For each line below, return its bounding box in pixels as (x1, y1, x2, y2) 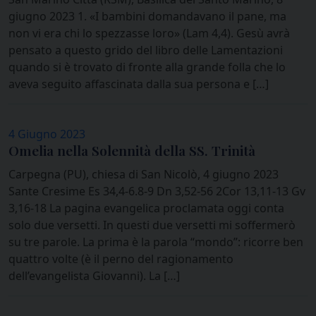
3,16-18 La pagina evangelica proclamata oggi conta (8, 200, 284, 217)
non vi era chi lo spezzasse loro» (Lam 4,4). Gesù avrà (8, 25, 290, 42)
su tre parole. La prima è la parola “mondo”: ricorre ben (8, 234, 303, 250)
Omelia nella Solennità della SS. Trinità (8, 141, 255, 160)
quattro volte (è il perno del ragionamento (8, 251, 233, 267)
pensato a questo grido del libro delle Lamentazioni (8, 42, 283, 59)
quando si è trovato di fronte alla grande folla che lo (8, 59, 286, 75)
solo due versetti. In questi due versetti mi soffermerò (8, 217, 296, 233)
